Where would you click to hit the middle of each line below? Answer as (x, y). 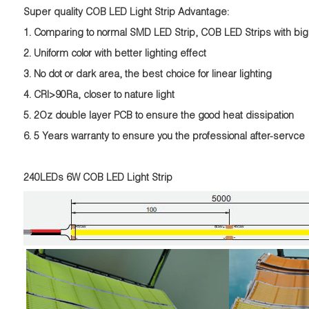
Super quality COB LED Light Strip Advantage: (127, 13)
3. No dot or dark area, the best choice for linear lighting (147, 75)
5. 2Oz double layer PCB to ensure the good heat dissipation (158, 117)
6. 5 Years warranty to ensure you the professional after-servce (164, 137)
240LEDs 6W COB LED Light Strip (98, 179)
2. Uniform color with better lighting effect (114, 54)
